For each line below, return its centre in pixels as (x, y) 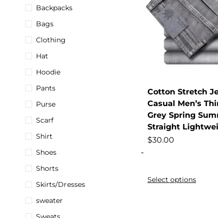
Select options (172, 179)
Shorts (47, 168)
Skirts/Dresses (61, 184)
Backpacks (54, 8)
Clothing (51, 40)
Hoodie (48, 72)
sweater (49, 200)
